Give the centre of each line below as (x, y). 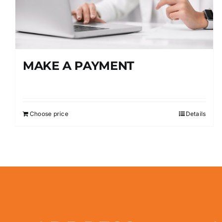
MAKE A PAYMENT (79, 66)
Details (196, 114)
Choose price (49, 114)
